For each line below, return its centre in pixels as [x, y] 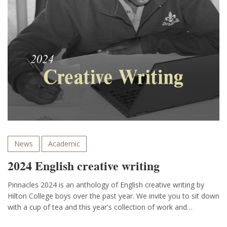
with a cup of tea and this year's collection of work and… [100, 207]
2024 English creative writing [84, 166]
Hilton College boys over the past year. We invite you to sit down [113, 196]
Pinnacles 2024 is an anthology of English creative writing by [106, 185]
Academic [64, 144]
